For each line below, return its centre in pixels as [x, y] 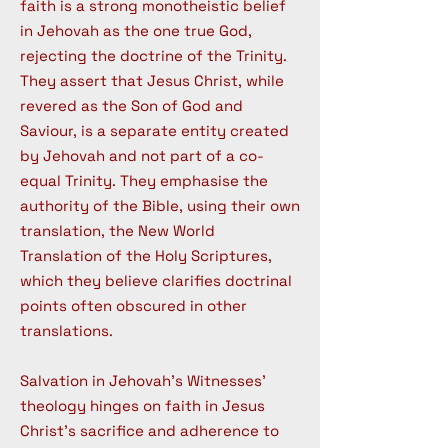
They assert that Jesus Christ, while [152, 80]
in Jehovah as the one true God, [136, 30]
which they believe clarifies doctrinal [156, 280]
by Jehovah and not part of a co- [142, 155]
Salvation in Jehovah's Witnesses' [143, 380]
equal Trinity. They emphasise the [144, 180]
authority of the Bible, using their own [160, 205]
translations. [66, 330]
